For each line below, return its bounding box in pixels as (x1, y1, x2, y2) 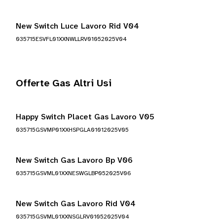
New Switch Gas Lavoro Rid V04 (16, 200, 136, 208)
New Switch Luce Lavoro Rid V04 (16, 22, 139, 31)
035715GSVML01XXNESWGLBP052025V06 (16, 170, 131, 177)
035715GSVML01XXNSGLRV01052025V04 (16, 214, 129, 220)
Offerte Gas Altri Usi (16, 78, 111, 89)
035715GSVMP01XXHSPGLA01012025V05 (16, 127, 129, 133)
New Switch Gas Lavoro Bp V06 (16, 156, 133, 165)
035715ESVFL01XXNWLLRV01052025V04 (16, 36, 127, 42)
